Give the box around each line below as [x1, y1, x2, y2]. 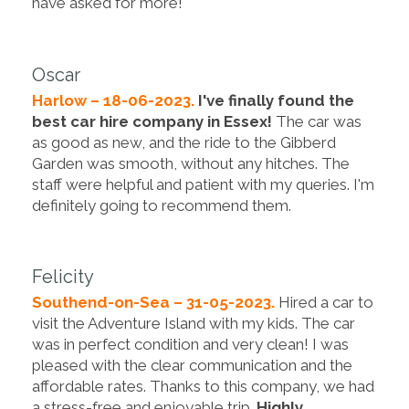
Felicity [32, 266, 94, 288]
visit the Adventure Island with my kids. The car [32, 314, 355, 333]
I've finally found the [198, 90, 354, 110]
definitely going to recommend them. [32, 195, 291, 215]
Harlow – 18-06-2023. [32, 90, 198, 110]
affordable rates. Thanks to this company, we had [32, 377, 374, 396]
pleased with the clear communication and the [32, 356, 352, 375]
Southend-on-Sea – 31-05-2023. [32, 293, 278, 312]
